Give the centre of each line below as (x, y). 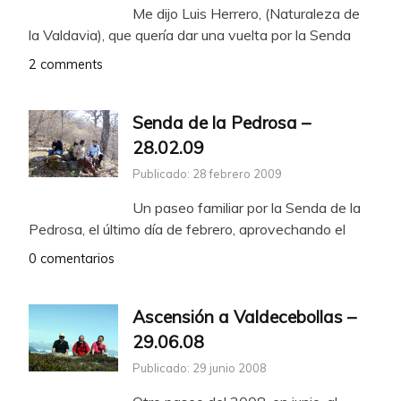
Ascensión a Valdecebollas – (244, 317)
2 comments (66, 65)
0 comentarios (72, 259)
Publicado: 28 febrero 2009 (207, 174)
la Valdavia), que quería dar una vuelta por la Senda (190, 35)
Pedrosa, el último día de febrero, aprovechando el (187, 230)
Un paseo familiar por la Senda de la (247, 208)
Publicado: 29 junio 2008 (200, 367)
